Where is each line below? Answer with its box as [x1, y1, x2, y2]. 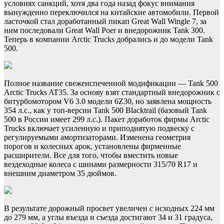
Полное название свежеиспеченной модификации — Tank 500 [4, 79, 218, 88]
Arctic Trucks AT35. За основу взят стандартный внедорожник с [4, 88, 220, 97]
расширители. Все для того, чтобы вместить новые [4, 151, 178, 160]
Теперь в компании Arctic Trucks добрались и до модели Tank [4, 35, 213, 44]
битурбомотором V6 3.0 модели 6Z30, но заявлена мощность [4, 97, 211, 106]
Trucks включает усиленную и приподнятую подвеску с [4, 124, 194, 133]
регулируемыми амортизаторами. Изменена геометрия [4, 133, 190, 142]
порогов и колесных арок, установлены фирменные [4, 142, 181, 151]
